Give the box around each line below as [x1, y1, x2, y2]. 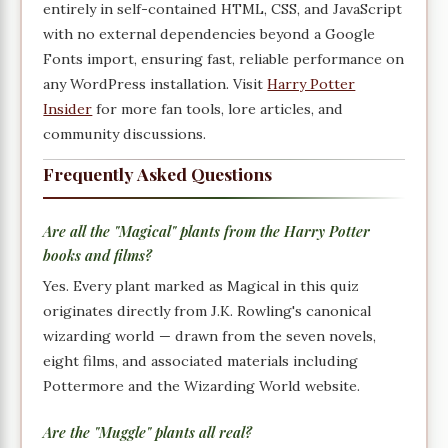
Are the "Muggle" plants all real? [43, 421, 253, 442]
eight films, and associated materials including [43, 352, 359, 371]
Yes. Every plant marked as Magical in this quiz [43, 277, 360, 296]
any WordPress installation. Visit [43, 74, 268, 93]
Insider [43, 99, 93, 118]
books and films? [43, 245, 153, 266]
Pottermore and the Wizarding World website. [43, 377, 361, 396]
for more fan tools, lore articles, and [92, 99, 344, 118]
